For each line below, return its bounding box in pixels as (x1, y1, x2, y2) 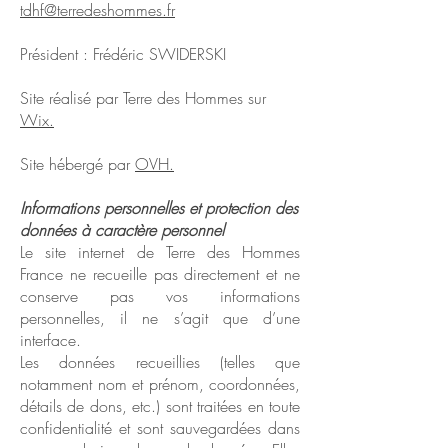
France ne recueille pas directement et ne (20, 263, 300, 285)
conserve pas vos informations (20, 285, 300, 307)
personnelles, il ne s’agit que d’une (20, 307, 300, 329)
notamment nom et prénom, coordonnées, (20, 373, 300, 395)
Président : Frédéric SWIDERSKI (20, 43, 226, 65)
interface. (20, 329, 81, 351)
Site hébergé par (20, 153, 135, 175)
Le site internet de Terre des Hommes (20, 241, 300, 263)
